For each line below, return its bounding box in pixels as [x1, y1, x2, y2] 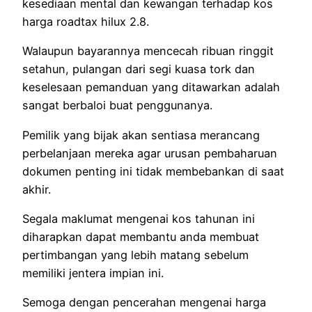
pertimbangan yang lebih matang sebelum [22, 248, 249, 263]
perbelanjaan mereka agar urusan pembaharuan [22, 146, 277, 160]
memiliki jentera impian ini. [22, 266, 164, 281]
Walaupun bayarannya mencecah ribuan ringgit [22, 44, 274, 58]
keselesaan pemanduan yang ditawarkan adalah [22, 80, 280, 95]
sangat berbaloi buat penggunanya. [22, 98, 212, 113]
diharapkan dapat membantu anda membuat [22, 230, 259, 244]
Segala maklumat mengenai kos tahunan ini [22, 212, 255, 226]
